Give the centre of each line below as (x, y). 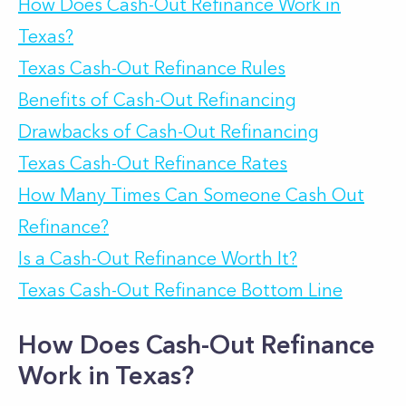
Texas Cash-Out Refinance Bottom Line (180, 290)
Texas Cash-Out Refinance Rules (152, 68)
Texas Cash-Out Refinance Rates (153, 163)
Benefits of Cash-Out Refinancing (157, 100)
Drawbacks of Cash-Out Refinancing (169, 131)
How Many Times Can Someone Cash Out (191, 195)
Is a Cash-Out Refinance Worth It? (158, 258)
